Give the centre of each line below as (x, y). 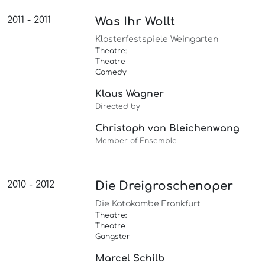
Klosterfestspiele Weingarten (157, 40)
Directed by (118, 107)
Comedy (111, 72)
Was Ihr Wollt (135, 22)
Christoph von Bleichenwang (168, 129)
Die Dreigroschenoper (164, 186)
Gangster (113, 237)
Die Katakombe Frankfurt (148, 204)
